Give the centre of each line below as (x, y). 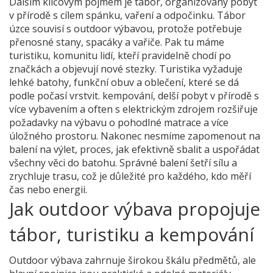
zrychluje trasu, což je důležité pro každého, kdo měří (130, 176)
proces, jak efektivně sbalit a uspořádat (170, 150)
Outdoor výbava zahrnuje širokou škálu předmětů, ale (133, 261)
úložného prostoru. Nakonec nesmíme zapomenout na (135, 136)
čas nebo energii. (48, 190)
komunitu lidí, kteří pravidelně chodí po (142, 56)
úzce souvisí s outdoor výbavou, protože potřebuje (126, 29)
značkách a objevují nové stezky (82, 69)
